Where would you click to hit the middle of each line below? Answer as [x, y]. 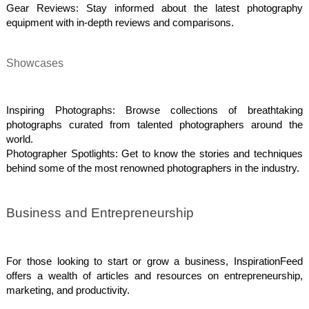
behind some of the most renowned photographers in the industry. [153, 168]
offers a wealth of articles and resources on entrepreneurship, [154, 276]
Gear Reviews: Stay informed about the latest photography [154, 8]
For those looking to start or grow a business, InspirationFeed [154, 262]
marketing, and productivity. [68, 291]
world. [20, 139]
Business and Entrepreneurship [100, 212]
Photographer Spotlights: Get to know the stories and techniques [154, 153]
